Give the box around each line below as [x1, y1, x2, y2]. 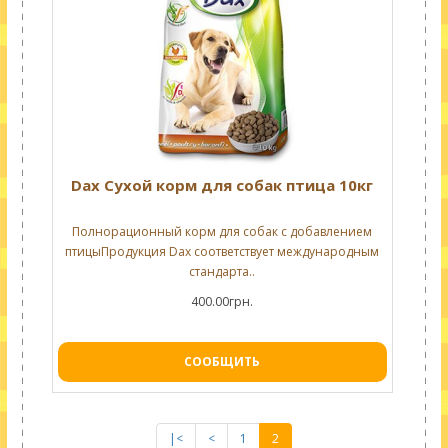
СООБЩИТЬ [184, 353, 261, 370]
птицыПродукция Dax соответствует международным [65, 243, 380, 260]
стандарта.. [189, 263, 256, 280]
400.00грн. [191, 293, 254, 310]
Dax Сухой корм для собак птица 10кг [71, 175, 374, 195]
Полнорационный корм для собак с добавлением [72, 223, 373, 240]
